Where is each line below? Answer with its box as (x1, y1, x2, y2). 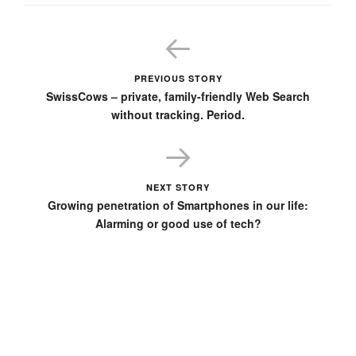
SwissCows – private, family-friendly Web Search (46, 87, 310, 104)
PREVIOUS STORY (133, 72, 222, 84)
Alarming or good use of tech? (95, 215, 261, 231)
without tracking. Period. (111, 106, 245, 122)
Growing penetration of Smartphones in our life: (48, 196, 308, 213)
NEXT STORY (146, 180, 210, 193)
